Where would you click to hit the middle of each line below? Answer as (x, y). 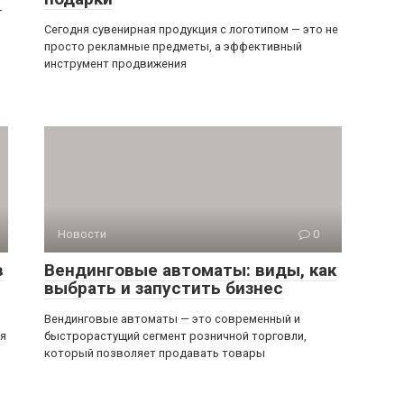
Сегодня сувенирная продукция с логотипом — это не (191, 29)
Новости (82, 234)
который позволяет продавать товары (155, 353)
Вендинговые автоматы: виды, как (190, 270)
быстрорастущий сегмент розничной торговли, (175, 336)
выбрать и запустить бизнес (164, 288)
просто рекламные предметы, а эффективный (173, 46)
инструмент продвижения (115, 64)
